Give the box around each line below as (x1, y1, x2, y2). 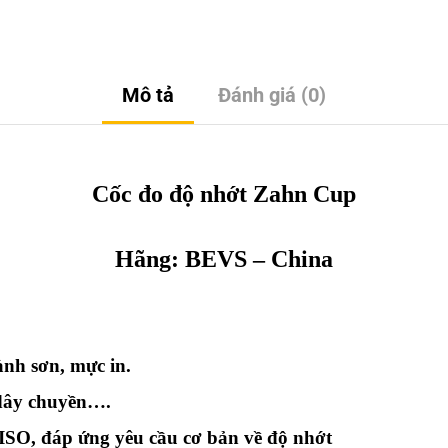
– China (247, 246, 333, 273)
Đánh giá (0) (218, 83, 326, 108)
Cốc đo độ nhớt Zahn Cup (92, 181, 356, 208)
